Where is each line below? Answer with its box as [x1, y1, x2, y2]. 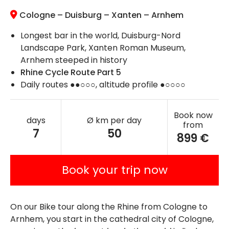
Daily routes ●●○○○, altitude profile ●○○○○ [20, 79, 186, 91]
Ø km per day [87, 114, 142, 126]
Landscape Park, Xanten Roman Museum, [20, 42, 186, 54]
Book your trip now [61, 162, 168, 178]
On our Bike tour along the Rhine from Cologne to [10, 201, 208, 213]
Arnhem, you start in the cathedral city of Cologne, [10, 213, 214, 225]
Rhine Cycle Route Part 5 [20, 66, 121, 79]
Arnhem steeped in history [20, 54, 127, 66]
